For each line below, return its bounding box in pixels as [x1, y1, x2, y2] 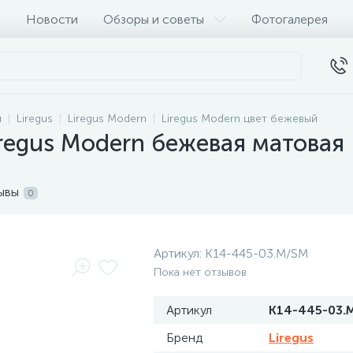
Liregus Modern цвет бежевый [162, 112, 318, 125]
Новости [26, 11, 78, 27]
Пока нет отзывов [154, 266, 247, 279]
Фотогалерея [251, 11, 328, 27]
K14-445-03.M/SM [205, 246, 308, 261]
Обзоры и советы [103, 11, 204, 27]
